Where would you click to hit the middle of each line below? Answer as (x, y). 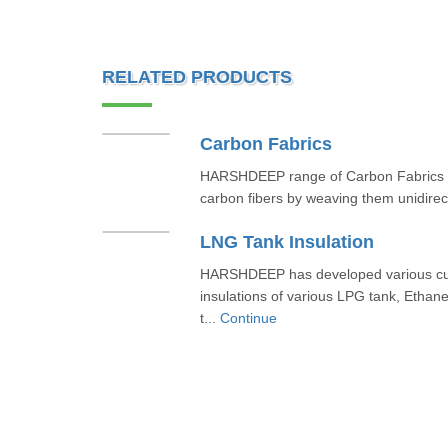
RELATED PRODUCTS (197, 77)
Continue (248, 318)
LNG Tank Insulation (286, 242)
